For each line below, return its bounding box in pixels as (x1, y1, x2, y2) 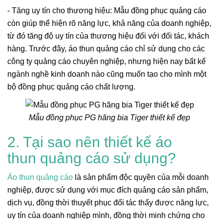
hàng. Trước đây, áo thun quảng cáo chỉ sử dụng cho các (7, 44, 205, 53)
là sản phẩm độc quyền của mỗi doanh (73, 173, 209, 181)
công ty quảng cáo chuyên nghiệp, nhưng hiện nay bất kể (7, 57, 206, 66)
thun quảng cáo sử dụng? (7, 150, 176, 166)
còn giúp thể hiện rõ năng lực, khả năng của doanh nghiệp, (7, 19, 211, 27)
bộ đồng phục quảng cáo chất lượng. (7, 82, 135, 91)
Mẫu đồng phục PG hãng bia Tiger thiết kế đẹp (29, 113, 190, 122)
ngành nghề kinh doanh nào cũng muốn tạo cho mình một (7, 69, 206, 78)
